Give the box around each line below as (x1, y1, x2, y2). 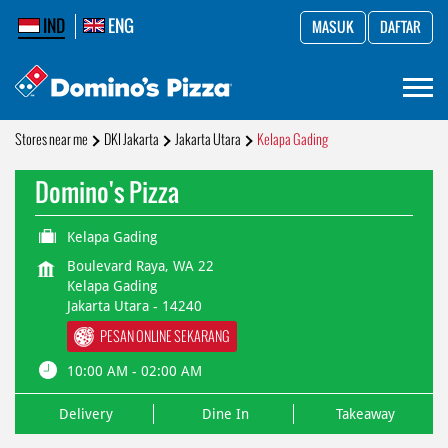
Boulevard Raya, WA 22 (67, 258, 214, 274)
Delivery (59, 406, 114, 422)
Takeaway (335, 406, 395, 422)
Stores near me (15, 130, 88, 149)
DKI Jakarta (104, 130, 159, 149)
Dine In (201, 406, 249, 422)
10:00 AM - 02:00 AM (67, 362, 202, 379)
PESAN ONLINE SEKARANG (100, 327, 230, 347)
